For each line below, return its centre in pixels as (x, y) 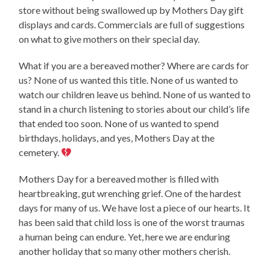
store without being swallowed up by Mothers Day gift (131, 10)
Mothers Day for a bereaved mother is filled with (119, 179)
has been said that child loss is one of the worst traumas (132, 222)
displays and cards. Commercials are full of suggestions (132, 25)
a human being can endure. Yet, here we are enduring (125, 237)
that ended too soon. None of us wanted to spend (119, 124)
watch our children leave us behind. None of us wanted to (135, 95)
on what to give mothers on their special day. (109, 39)
